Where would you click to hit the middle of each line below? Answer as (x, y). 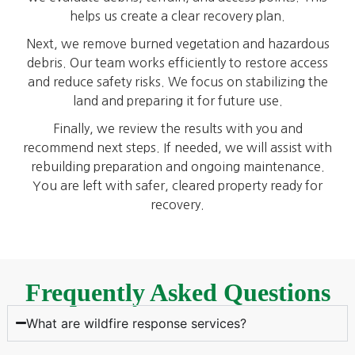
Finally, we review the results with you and (177, 129)
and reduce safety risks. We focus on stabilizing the (177, 82)
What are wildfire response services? (137, 323)
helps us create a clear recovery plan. (177, 16)
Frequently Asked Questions (177, 292)
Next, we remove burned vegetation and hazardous (177, 44)
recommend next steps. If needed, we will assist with (177, 148)
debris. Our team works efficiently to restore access (177, 63)
